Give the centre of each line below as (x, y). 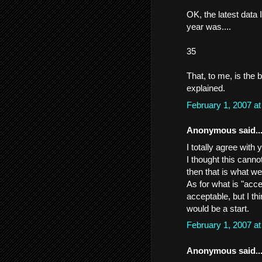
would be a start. (218, 208)
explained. (206, 88)
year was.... (209, 27)
